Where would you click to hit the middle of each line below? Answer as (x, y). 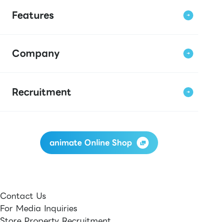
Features (33, 15)
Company (36, 54)
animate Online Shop (91, 143)
